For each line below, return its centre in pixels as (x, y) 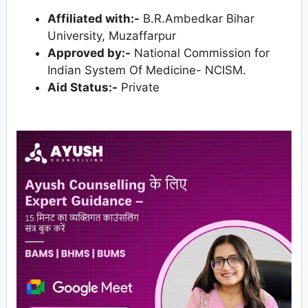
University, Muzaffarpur (112, 35)
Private (139, 87)
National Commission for (200, 53)
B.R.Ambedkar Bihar (197, 18)
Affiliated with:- (93, 18)
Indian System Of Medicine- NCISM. (147, 70)
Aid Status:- (82, 87)
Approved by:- (89, 53)
